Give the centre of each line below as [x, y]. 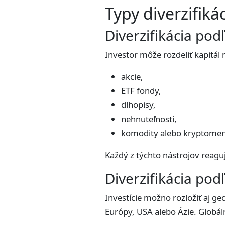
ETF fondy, [141, 91]
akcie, [132, 77]
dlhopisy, [138, 105]
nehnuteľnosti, [149, 119]
